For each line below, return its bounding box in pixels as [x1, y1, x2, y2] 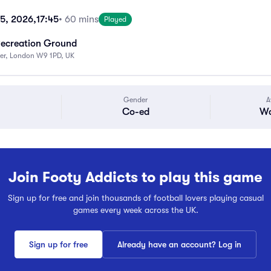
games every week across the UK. [73, 205, 198, 215]
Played [104, 15, 126, 24]
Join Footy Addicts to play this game [8, 167, 263, 188]
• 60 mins [59, 14, 99, 25]
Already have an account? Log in [117, 240, 241, 249]
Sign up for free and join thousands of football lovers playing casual [7, 193, 264, 203]
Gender [123, 96, 148, 104]
